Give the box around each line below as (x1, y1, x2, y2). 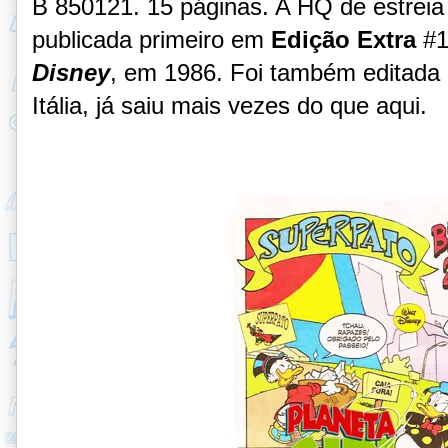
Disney (32, 58, 110, 86)
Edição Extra (271, 25, 416, 53)
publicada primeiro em (32, 25, 271, 53)
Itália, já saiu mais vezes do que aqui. (32, 91, 427, 119)
